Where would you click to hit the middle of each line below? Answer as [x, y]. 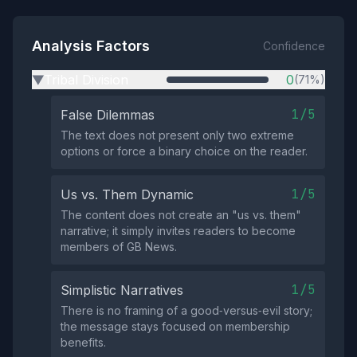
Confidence [294, 46]
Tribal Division [86, 80]
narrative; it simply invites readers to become [178, 231]
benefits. [83, 342]
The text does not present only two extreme [177, 135]
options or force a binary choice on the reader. [184, 151]
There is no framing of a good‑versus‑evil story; [186, 310]
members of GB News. [119, 247]
